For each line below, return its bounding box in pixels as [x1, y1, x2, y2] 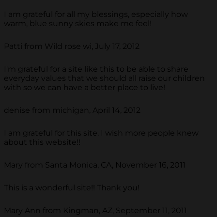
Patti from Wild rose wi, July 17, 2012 [4, 42, 139, 51]
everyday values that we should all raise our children [4, 74, 205, 83]
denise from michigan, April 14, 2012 [4, 106, 140, 115]
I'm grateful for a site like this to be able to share [4, 64, 188, 74]
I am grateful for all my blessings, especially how [4, 10, 188, 19]
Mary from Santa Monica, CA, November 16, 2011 [4, 160, 186, 170]
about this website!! [4, 138, 80, 147]
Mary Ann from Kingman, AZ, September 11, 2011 [4, 206, 187, 216]
